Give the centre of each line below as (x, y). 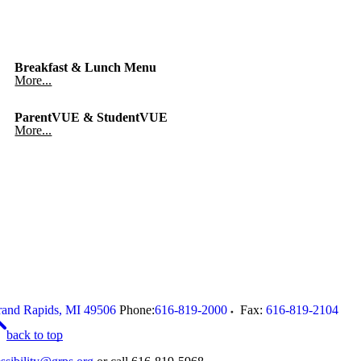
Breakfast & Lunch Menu (86, 67)
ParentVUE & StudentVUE (91, 117)
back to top (35, 335)
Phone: (137, 310)
